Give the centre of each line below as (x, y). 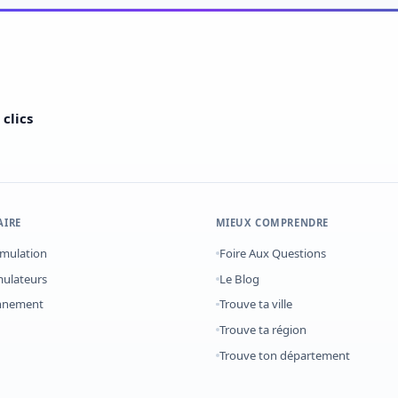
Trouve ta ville (255, 304)
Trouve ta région (263, 330)
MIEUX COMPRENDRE (272, 223)
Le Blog (239, 279)
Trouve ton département (284, 355)
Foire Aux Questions (272, 254)
